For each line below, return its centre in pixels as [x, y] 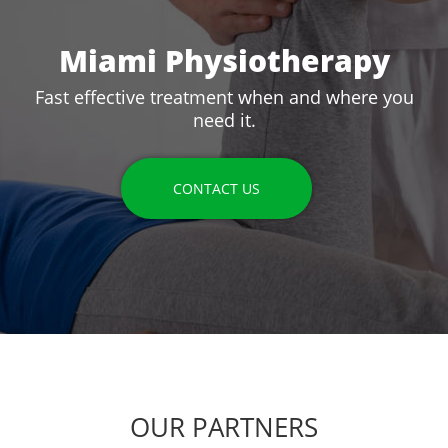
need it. [224, 119]
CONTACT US [216, 188]
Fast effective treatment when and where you [224, 96]
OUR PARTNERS [224, 426]
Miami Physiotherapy [224, 60]
